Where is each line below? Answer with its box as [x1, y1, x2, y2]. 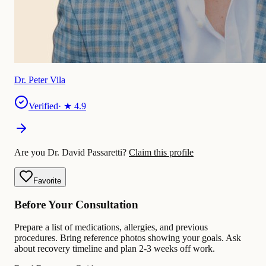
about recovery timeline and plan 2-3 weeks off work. [14, 243, 215, 254]
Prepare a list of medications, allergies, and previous [14, 222, 208, 233]
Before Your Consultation [14, 198, 138, 211]
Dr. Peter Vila [14, 74, 65, 85]
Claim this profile [129, 147, 194, 157]
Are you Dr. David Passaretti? [14, 147, 129, 157]
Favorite [33, 176, 61, 185]
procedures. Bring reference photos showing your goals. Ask [14, 233, 241, 243]
